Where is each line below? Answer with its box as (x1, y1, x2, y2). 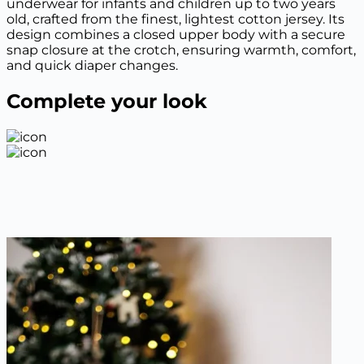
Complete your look (6, 89, 207, 113)
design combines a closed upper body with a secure (6, 26, 345, 42)
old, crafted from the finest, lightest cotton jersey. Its (6, 11, 344, 27)
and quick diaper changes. (6, 57, 178, 73)
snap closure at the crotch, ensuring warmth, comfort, (6, 41, 356, 58)
